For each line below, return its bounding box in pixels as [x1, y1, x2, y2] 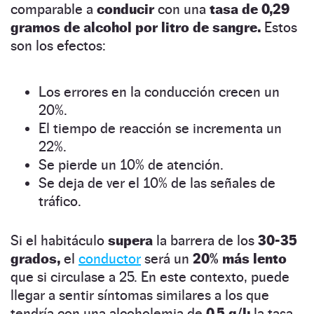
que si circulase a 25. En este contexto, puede [11, 268, 289, 285]
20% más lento [189, 250, 287, 267]
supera [108, 231, 156, 249]
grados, [11, 250, 60, 267]
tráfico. [39, 192, 81, 210]
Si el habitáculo [11, 231, 108, 249]
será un [141, 250, 189, 267]
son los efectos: [11, 36, 106, 54]
